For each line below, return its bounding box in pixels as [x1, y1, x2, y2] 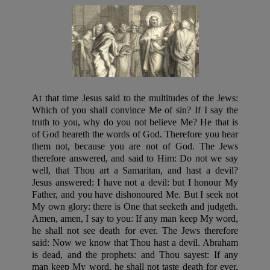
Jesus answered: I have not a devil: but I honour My [32, 177, 238, 187]
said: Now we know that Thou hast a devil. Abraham [32, 237, 238, 248]
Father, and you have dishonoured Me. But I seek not [32, 189, 238, 199]
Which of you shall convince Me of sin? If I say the [32, 104, 238, 115]
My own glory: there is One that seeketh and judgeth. [32, 201, 238, 212]
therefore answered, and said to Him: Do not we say [32, 152, 238, 163]
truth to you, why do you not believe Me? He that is [32, 116, 238, 127]
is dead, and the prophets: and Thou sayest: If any [32, 249, 238, 260]
